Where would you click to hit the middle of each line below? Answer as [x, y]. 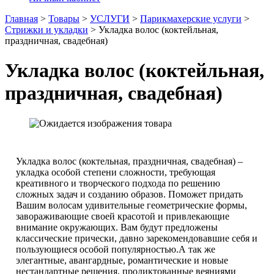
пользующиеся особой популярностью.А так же [116, 249]
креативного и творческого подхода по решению [118, 183]
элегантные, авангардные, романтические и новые [122, 260]
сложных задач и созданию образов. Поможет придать [129, 194]
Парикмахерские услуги [191, 19]
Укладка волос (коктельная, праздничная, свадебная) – [129, 161]
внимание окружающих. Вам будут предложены [117, 227]
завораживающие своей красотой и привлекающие [123, 216]
